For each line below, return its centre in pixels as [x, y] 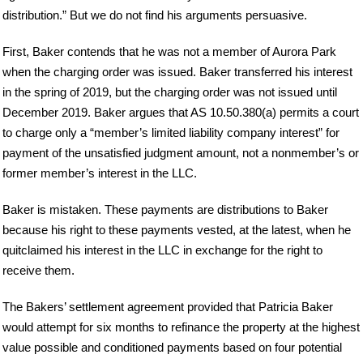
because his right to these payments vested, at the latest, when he [177, 229]
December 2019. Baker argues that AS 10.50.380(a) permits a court [181, 112]
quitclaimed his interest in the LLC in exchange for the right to [162, 250]
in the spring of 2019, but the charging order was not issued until [170, 92]
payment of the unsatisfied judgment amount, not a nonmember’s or [181, 152]
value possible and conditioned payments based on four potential [172, 347]
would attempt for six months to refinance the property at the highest [181, 327]
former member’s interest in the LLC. [100, 173]
